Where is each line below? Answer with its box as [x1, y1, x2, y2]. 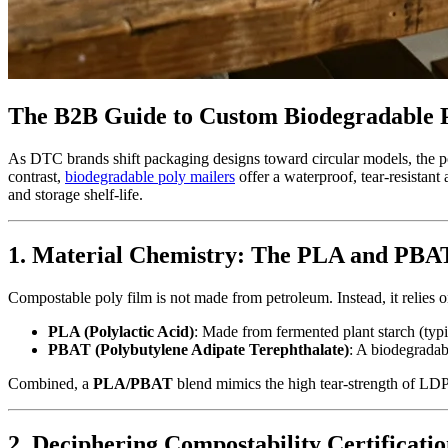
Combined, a [8, 375, 93, 393]
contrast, [8, 168, 65, 186]
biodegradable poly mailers [65, 168, 235, 186]
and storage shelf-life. [8, 186, 143, 204]
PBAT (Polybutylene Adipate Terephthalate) [48, 341, 349, 359]
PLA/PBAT [93, 375, 173, 393]
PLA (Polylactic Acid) [48, 323, 194, 341]
